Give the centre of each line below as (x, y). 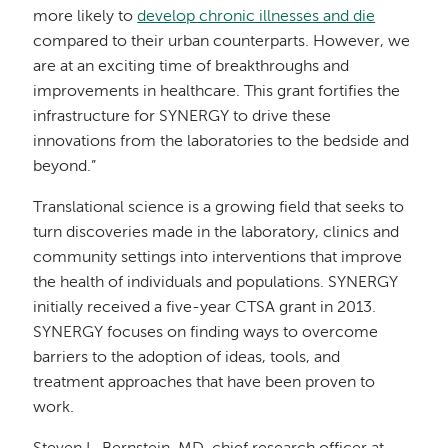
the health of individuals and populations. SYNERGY (216, 282)
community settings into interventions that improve (218, 257)
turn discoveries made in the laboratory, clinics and (216, 232)
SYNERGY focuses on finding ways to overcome (206, 332)
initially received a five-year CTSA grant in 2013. (205, 307)
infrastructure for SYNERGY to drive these (182, 116)
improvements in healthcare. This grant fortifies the (217, 91)
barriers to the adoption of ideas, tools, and (187, 357)
